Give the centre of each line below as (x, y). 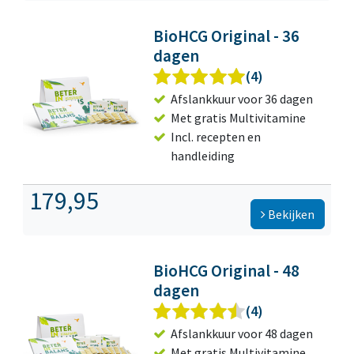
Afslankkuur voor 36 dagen (242, 99)
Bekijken (290, 215)
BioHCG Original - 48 (227, 271)
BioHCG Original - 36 (227, 36)
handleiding (203, 156)
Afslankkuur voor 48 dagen (242, 334)
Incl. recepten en (216, 137)
